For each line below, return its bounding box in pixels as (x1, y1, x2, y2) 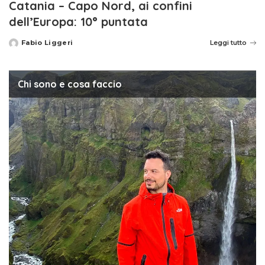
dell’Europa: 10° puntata (9, 14, 148, 30)
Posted (8, 43, 37, 51)
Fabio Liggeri (21, 38, 73, 47)
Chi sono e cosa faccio (18, 78, 122, 91)
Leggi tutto (210, 38, 247, 47)
